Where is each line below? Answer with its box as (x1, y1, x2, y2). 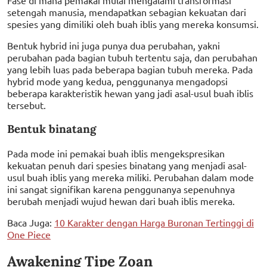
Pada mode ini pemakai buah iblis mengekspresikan (7, 147, 225, 160)
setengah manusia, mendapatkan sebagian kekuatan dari (7, 5, 246, 18)
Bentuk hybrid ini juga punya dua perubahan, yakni (7, 39, 220, 51)
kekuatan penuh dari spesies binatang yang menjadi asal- (7, 159, 247, 172)
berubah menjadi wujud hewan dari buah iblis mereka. (7, 195, 235, 207)
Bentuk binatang (7, 122, 96, 136)
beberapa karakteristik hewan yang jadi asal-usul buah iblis (7, 86, 253, 99)
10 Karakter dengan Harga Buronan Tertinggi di (54, 216, 254, 229)
